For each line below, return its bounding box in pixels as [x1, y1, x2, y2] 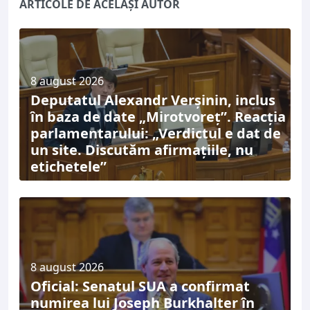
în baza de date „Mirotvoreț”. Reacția [30, 107, 286, 126]
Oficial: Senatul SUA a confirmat [30, 276, 250, 295]
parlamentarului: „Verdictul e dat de [30, 124, 281, 143]
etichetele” [30, 157, 107, 176]
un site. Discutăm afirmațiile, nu [30, 140, 253, 159]
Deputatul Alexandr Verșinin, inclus [30, 91, 275, 109]
